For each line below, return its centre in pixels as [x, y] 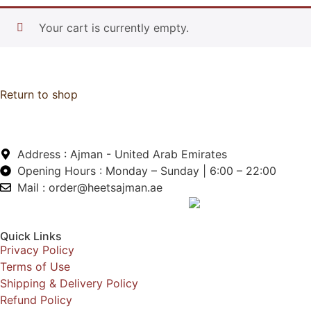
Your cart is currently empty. [114, 27]
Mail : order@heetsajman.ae [90, 188]
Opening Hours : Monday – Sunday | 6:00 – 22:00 [147, 171]
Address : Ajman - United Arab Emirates [122, 154]
